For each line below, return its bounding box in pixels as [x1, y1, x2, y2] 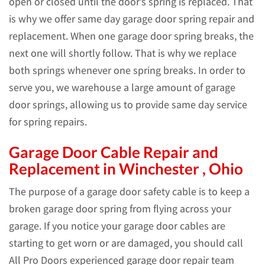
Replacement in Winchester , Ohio [9, 160, 243, 177]
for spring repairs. [9, 115, 87, 128]
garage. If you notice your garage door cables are [9, 219, 225, 232]
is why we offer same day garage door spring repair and [9, 12, 254, 25]
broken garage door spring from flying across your [9, 202, 231, 215]
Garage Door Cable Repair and [9, 143, 218, 161]
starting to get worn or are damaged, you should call [9, 237, 243, 250]
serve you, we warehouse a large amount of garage [9, 81, 235, 94]
